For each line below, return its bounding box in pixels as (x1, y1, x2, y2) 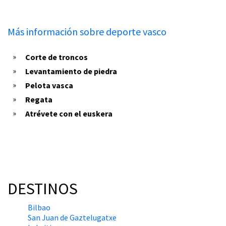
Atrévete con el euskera (25, 108, 112, 119)
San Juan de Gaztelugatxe (28, 212, 117, 223)
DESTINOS (8, 179, 78, 199)
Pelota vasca (25, 80, 73, 91)
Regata (25, 94, 52, 105)
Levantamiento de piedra (25, 66, 117, 77)
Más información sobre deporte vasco (8, 25, 166, 38)
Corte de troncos (25, 52, 88, 63)
